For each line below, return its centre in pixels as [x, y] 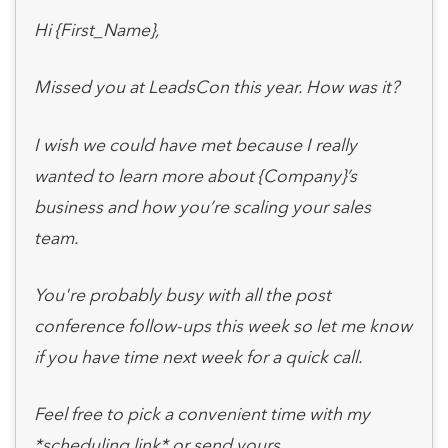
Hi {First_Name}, [96, 30]
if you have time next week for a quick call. [198, 356]
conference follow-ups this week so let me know [222, 325]
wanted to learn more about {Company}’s [195, 175]
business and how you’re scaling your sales [202, 206]
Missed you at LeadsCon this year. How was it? [216, 87]
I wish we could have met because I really [195, 144]
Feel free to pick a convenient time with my [201, 414]
